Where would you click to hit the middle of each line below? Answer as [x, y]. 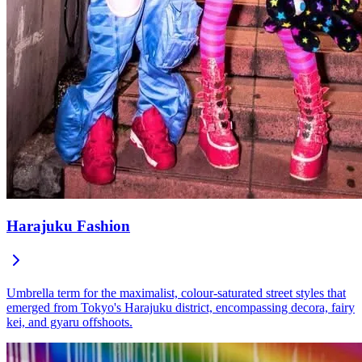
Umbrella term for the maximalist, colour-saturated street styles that [176, 293]
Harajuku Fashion [68, 226]
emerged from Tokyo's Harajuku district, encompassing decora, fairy [181, 307]
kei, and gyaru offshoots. [69, 322]
